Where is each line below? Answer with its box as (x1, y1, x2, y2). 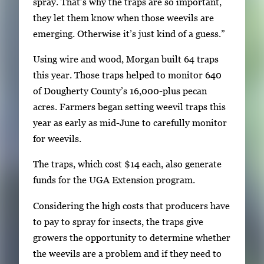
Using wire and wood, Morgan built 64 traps (33, 54, 219, 65)
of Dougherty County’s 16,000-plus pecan (33, 85, 207, 97)
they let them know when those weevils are (33, 12, 214, 23)
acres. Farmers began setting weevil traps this (33, 101, 226, 113)
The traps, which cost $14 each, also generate (33, 159, 222, 170)
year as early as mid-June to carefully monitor (33, 117, 227, 128)
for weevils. (33, 133, 81, 144)
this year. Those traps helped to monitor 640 (33, 70, 222, 81)
